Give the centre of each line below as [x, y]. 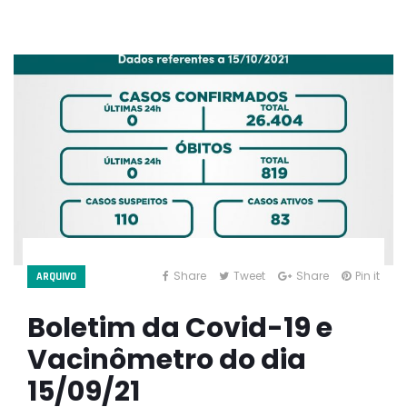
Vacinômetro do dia [167, 359]
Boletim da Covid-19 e [180, 328]
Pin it [367, 275]
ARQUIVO [56, 276]
